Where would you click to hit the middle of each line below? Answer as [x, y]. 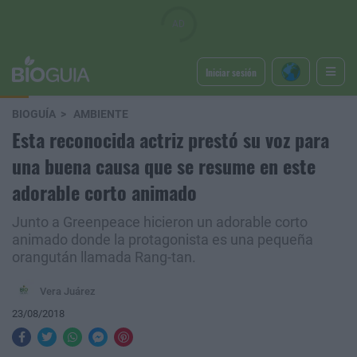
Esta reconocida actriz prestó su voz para [171, 139]
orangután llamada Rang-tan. [104, 257]
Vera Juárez [67, 291]
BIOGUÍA [34, 114]
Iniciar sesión [231, 72]
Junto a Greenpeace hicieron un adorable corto [160, 222]
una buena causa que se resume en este [164, 166]
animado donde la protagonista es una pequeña [163, 240]
